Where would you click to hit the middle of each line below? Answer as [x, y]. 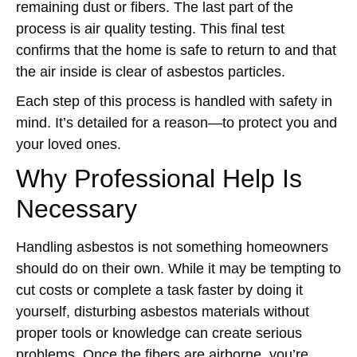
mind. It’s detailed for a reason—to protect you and [177, 123]
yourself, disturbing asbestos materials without [163, 312]
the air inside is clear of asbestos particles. [151, 72]
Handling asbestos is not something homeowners [172, 247]
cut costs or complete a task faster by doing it [159, 290]
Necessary [76, 209]
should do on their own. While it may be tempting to [178, 269]
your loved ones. [69, 144]
